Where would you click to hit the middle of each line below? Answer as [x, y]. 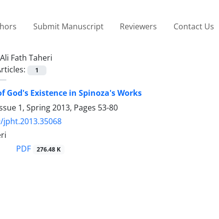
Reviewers [139, 26]
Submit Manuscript [68, 26]
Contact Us [194, 26]
